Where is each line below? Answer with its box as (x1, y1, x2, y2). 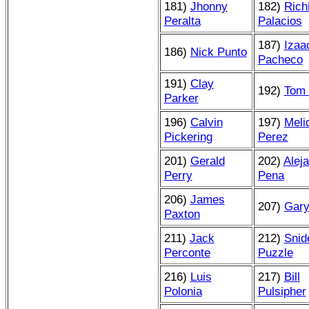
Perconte (163, 245, 210, 259)
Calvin (190, 114, 223, 129)
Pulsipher (257, 283, 306, 298)
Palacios (257, 13, 302, 28)
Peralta (163, 13, 201, 28)
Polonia (163, 283, 202, 298)
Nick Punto (190, 44, 247, 59)
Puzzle (257, 245, 293, 259)
